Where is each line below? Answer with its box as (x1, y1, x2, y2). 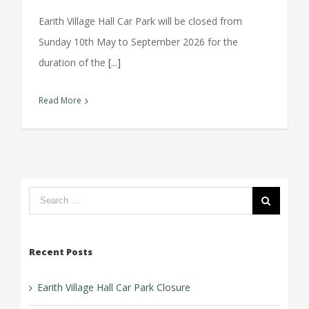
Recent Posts (28, 245, 92, 258)
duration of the (39, 55, 108, 69)
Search (28, 189, 59, 203)
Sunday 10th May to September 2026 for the (39, 34, 238, 48)
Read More (39, 94, 81, 106)
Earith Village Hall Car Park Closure (37, 280, 190, 294)
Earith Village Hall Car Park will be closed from (39, 14, 242, 28)
